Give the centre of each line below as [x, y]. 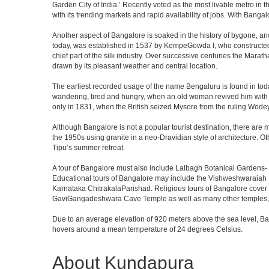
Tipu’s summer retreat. [89, 147]
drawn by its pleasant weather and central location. [135, 66]
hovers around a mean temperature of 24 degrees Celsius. [147, 229]
